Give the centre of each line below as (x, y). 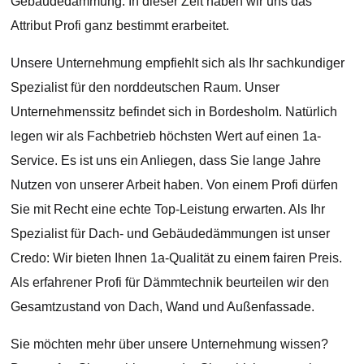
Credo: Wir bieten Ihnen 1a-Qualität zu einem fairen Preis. (177, 258)
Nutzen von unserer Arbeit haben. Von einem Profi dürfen (175, 184)
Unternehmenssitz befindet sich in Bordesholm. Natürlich (174, 111)
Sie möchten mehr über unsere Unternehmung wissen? (170, 344)
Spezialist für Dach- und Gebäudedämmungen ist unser (171, 233)
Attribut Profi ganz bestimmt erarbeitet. (120, 25)
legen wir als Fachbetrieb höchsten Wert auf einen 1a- (166, 136)
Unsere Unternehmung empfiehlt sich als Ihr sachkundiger (178, 63)
